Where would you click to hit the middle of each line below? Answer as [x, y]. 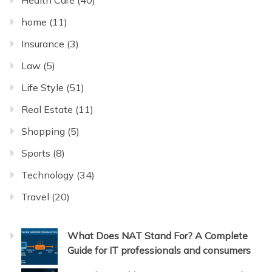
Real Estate [47, 109]
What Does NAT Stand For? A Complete [158, 235]
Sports [36, 153]
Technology [48, 175]
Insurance [43, 43]
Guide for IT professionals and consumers [159, 250]
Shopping [43, 131]
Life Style [42, 87]
